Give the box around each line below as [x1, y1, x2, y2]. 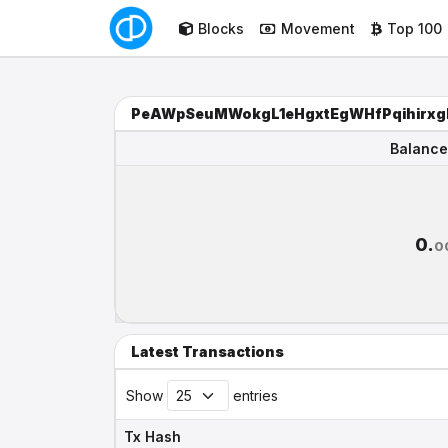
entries [229, 387, 278, 404]
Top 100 [386, 19, 442, 37]
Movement [280, 19, 355, 37]
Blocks [197, 19, 244, 37]
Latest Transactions [131, 343, 284, 360]
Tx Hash [124, 428, 181, 445]
